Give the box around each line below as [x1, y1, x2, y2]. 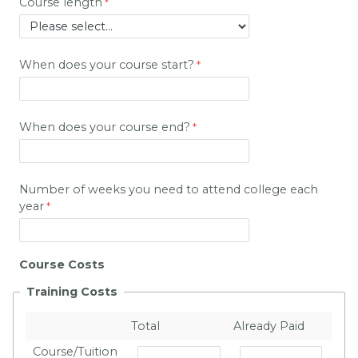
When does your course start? [19, 57, 194, 72]
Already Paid [233, 319, 304, 334]
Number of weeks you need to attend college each [19, 181, 318, 197]
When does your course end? [19, 119, 190, 134]
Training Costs [26, 284, 117, 300]
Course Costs [19, 257, 105, 272]
